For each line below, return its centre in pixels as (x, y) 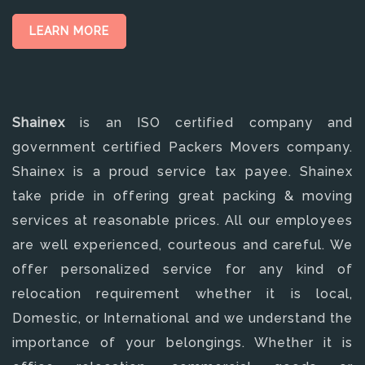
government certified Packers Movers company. (182, 147)
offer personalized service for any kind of (182, 269)
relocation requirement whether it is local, (182, 293)
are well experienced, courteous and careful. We (182, 244)
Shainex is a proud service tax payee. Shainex (182, 171)
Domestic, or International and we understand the (182, 318)
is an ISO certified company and (209, 122)
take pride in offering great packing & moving (182, 196)
